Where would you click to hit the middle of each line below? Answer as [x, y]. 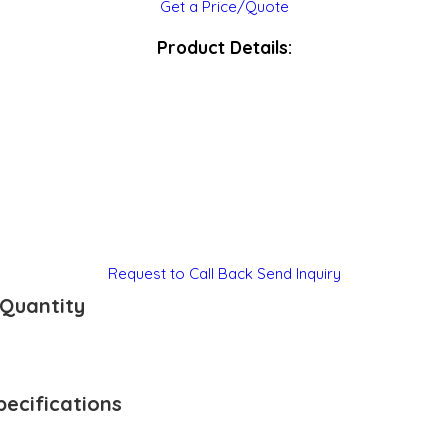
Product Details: [224, 46]
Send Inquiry [298, 274]
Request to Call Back [180, 274]
